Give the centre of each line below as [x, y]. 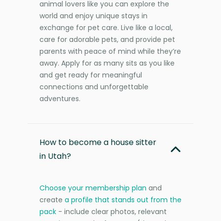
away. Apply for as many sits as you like [107, 63]
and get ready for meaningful [91, 75]
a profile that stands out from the [123, 200]
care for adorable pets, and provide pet [107, 39]
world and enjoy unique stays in [93, 16]
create [52, 200]
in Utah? [55, 156]
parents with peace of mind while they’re [110, 51]
